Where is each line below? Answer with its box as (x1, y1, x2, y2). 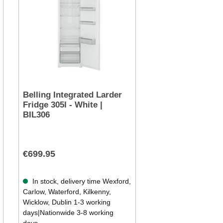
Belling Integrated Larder (22, 90, 122, 100)
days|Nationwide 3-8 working (22, 209, 113, 217)
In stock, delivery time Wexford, (30, 177, 131, 186)
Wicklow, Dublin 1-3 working (22, 198, 111, 207)
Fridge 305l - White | (22, 100, 103, 110)
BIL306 (22, 110, 50, 120)
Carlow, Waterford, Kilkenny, (22, 188, 111, 196)
